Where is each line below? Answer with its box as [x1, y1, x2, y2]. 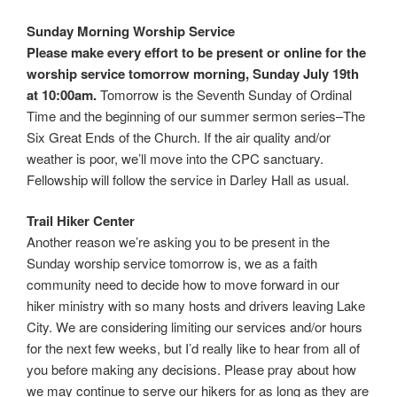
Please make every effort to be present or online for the [27, 42, 366, 62]
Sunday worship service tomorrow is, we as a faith [27, 253, 317, 272]
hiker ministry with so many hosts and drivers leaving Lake [27, 296, 365, 315]
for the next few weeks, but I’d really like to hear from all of [27, 339, 360, 357]
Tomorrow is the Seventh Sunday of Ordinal [97, 84, 352, 104]
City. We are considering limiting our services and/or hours [27, 317, 362, 336]
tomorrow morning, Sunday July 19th [128, 63, 359, 83]
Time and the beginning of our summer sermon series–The [27, 105, 365, 125]
